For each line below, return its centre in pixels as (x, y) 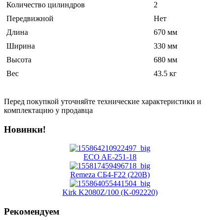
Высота (19, 59)
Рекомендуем (32, 212)
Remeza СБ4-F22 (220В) (110, 175)
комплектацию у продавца (48, 110)
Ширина (21, 46)
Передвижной (30, 18)
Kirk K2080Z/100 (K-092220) (110, 192)
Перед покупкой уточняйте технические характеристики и (103, 101)
